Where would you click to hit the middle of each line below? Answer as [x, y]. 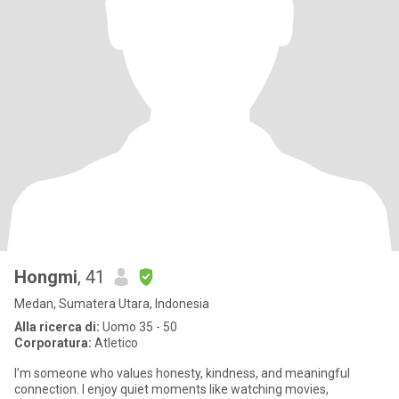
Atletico [115, 343]
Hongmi [46, 277]
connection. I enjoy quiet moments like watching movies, [171, 389]
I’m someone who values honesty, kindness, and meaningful [182, 373]
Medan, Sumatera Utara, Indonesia [112, 304]
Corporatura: [53, 343]
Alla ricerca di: [57, 327]
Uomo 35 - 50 [138, 327]
